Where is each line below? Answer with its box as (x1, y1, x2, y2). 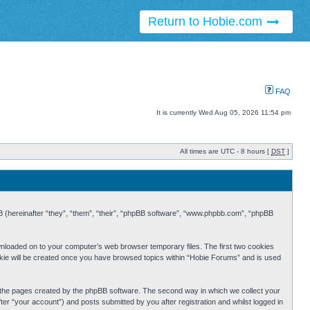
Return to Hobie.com (147, 15, 266, 29)
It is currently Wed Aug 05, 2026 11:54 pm (156, 109, 291, 117)
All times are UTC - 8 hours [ (180, 147, 271, 156)
